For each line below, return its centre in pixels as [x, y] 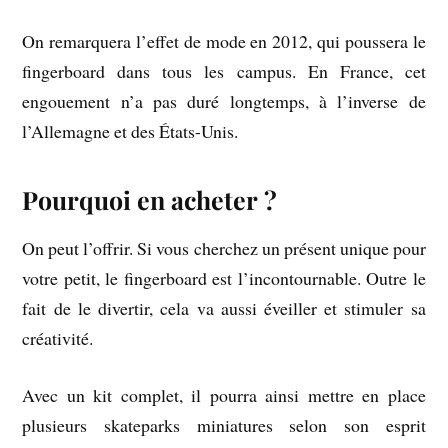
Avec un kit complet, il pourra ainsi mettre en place [224, 394]
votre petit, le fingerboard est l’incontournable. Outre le [224, 278]
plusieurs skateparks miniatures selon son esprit [224, 424]
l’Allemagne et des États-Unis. [130, 131]
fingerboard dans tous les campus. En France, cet [224, 71]
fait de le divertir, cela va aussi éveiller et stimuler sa [224, 308]
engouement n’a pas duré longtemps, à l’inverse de [224, 101]
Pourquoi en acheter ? [150, 200]
